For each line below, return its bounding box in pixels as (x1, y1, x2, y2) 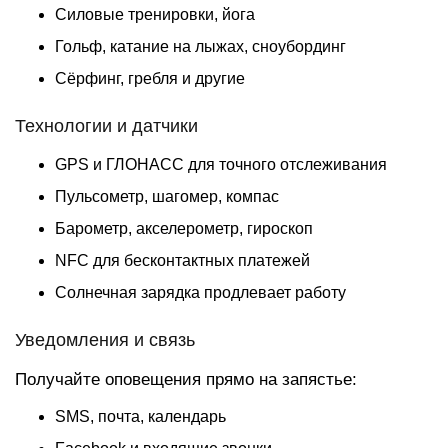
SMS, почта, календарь (55, 408, 226, 425)
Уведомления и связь (15, 330, 195, 350)
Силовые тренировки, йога (55, 6, 255, 23)
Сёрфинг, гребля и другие (55, 70, 245, 87)
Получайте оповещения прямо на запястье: (15, 370, 357, 389)
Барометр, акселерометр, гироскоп (55, 220, 313, 237)
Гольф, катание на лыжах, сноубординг (55, 38, 346, 55)
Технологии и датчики (15, 116, 198, 136)
